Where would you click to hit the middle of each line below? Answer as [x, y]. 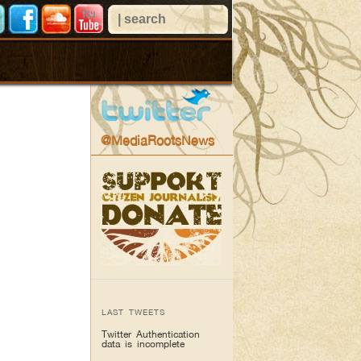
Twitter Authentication [151, 334]
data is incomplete [143, 343]
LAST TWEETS [134, 312]
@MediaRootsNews [157, 140]
